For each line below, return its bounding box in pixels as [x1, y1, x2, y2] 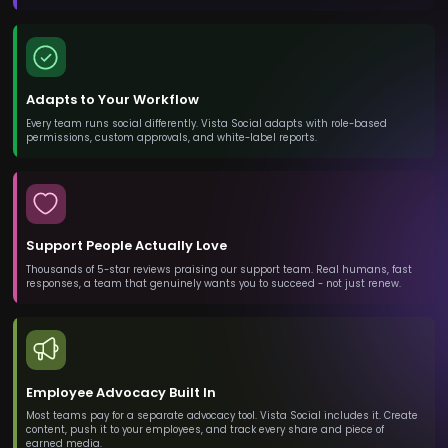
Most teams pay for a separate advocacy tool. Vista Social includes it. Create [25, 409, 418, 423]
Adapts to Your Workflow [25, 90, 199, 110]
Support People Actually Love [25, 236, 227, 256]
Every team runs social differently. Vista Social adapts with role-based [25, 116, 387, 130]
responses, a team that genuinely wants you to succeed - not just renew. [25, 276, 401, 290]
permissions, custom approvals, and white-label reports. [25, 130, 317, 144]
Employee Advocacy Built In [25, 382, 216, 402]
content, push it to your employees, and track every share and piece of [25, 423, 384, 437]
